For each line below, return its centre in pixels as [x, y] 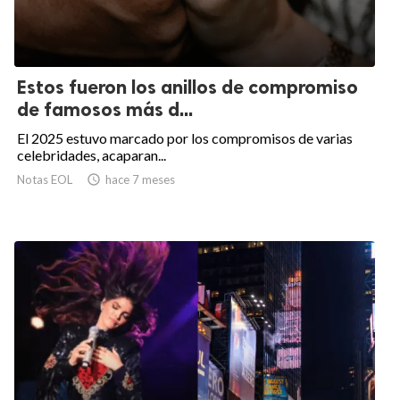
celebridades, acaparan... [92, 155]
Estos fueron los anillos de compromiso [187, 87]
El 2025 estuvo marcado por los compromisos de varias [185, 138]
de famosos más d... [105, 110]
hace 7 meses [140, 180]
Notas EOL [45, 180]
